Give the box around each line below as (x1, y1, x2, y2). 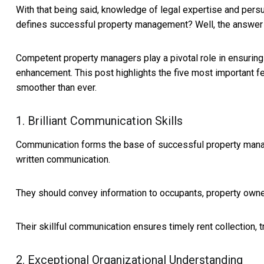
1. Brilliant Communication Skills (16, 114, 183, 128)
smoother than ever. (16, 82, 97, 94)
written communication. (16, 154, 110, 166)
